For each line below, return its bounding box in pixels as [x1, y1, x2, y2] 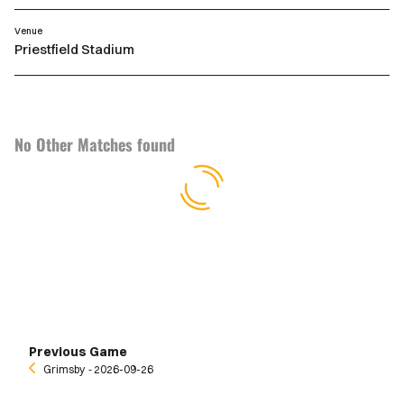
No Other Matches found [14, 133, 175, 156]
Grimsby [43, 363, 85, 376]
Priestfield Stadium [14, 41, 134, 58]
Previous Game [29, 344, 127, 360]
